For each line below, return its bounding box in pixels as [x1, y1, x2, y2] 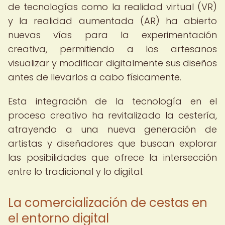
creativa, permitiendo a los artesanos [8, 43, 217, 55]
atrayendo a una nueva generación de [8, 123, 217, 136]
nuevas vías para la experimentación [8, 29, 217, 41]
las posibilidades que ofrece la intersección [8, 151, 217, 164]
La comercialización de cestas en [8, 194, 207, 211]
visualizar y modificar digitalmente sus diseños [8, 57, 217, 69]
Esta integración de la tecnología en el [8, 95, 217, 107]
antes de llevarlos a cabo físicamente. [8, 71, 181, 83]
